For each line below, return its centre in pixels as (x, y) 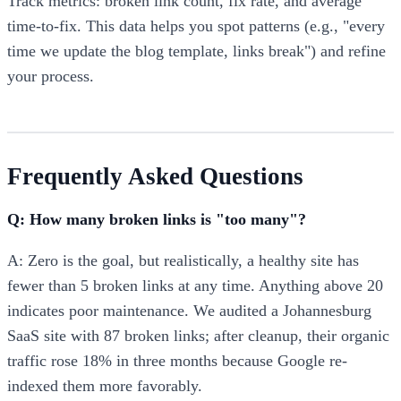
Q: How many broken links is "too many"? (157, 220)
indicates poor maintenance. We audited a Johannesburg (189, 311)
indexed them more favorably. (105, 386)
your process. (51, 77)
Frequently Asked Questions (155, 177)
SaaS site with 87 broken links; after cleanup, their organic (198, 336)
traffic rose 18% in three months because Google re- (177, 361)
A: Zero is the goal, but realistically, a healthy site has (183, 260)
